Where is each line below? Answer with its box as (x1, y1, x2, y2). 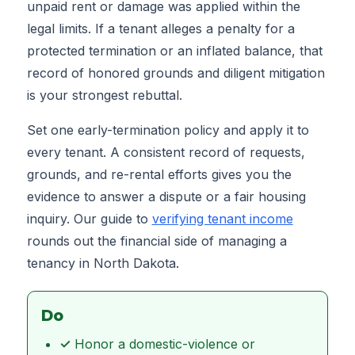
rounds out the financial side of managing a (26, 233, 287, 250)
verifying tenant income (151, 211, 293, 227)
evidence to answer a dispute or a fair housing (26, 189, 306, 205)
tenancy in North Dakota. (26, 255, 179, 272)
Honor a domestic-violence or (74, 336, 256, 353)
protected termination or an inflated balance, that (26, 43, 323, 59)
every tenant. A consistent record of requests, (26, 144, 305, 161)
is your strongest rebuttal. (26, 87, 182, 104)
